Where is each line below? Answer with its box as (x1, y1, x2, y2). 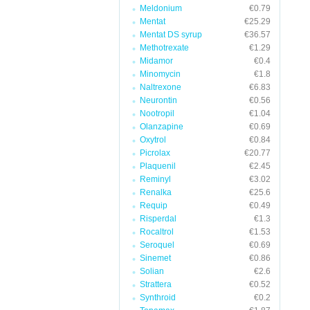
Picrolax (140, 148, 170, 158)
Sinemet (140, 253, 171, 263)
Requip (140, 201, 167, 210)
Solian (140, 266, 164, 276)
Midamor (140, 56, 173, 66)
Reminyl (140, 174, 171, 184)
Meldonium (140, 3, 182, 13)
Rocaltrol (140, 227, 174, 237)
